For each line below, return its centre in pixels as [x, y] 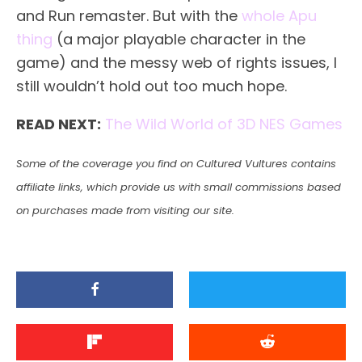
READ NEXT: [59, 124]
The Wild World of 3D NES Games [224, 124]
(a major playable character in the [179, 39]
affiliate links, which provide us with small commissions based [179, 187]
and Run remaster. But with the [129, 15]
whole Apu [279, 15]
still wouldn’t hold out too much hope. [152, 86]
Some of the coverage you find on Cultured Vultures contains [176, 163]
